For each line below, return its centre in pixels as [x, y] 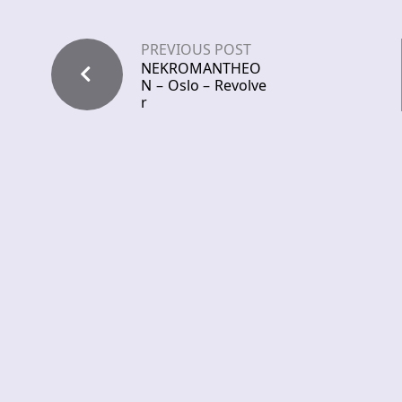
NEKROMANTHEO [201, 69]
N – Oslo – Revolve [204, 86]
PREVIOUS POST [196, 50]
